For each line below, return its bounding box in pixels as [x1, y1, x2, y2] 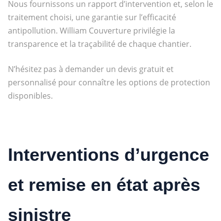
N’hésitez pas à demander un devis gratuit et [7, 63, 174, 74]
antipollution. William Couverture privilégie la [7, 25, 175, 36]
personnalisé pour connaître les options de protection [7, 76, 210, 88]
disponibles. [7, 90, 53, 101]
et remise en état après [7, 174, 200, 195]
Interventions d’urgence [7, 144, 209, 165]
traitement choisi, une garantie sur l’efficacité [7, 11, 176, 23]
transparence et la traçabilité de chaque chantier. [7, 38, 191, 49]
